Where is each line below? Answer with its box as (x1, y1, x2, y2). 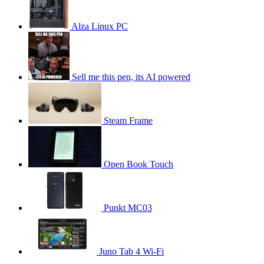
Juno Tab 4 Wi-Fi (99, 246, 164, 256)
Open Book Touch (104, 159, 173, 169)
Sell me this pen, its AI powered (72, 71, 190, 82)
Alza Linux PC (71, 21, 128, 31)
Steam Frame (104, 115, 153, 126)
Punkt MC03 (104, 202, 152, 213)
